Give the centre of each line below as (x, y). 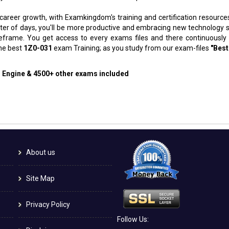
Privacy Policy (48, 204)
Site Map (40, 178)
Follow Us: (133, 219)
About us (40, 152)
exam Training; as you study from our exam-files (131, 48)
